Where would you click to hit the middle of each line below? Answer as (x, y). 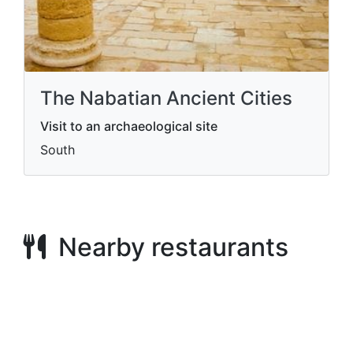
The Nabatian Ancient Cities (166, 98)
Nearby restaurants (167, 247)
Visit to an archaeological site (129, 126)
